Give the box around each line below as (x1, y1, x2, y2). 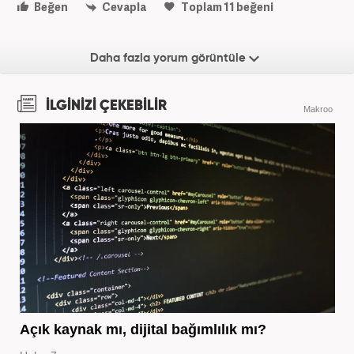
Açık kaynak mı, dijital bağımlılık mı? (19, 321, 266, 337)
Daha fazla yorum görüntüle (90, 52, 249, 65)
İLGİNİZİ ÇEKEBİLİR (43, 99, 167, 114)
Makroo (303, 104, 333, 115)
